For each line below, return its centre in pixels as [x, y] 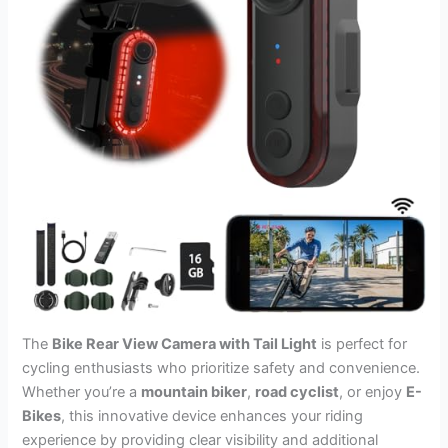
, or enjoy [373, 391]
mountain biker [194, 391]
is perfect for [362, 343]
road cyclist [297, 391]
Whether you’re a [82, 391]
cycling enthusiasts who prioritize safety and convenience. [221, 367]
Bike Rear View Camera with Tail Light [185, 343]
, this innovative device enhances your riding [212, 415]
